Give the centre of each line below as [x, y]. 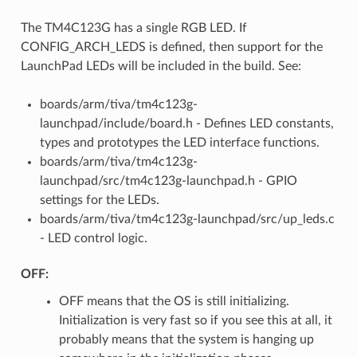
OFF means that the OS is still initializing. [174, 301]
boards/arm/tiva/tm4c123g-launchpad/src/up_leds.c [187, 219]
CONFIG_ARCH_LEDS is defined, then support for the [171, 47]
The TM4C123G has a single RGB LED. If [133, 27]
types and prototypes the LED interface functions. [179, 142]
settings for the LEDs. [99, 200]
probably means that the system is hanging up [186, 339]
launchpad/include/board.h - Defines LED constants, [186, 123]
